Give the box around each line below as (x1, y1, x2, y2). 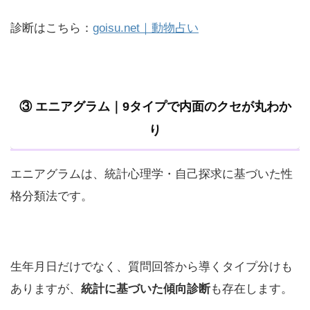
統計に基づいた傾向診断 (81, 282, 210, 296)
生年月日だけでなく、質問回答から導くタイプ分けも (10, 260, 293, 274)
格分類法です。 (10, 190, 93, 203)
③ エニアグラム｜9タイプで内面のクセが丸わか (19, 100, 291, 114)
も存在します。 (210, 282, 293, 296)
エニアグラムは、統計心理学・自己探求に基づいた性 (10, 167, 293, 181)
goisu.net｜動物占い (93, 21, 199, 35)
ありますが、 (10, 282, 81, 296)
